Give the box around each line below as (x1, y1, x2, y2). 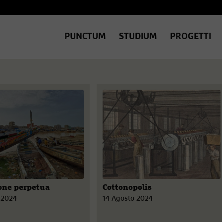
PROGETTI (169, 32, 211, 41)
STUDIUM (118, 32, 157, 41)
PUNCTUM (64, 32, 106, 41)
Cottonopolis (102, 183, 152, 191)
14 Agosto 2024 (102, 195, 153, 202)
